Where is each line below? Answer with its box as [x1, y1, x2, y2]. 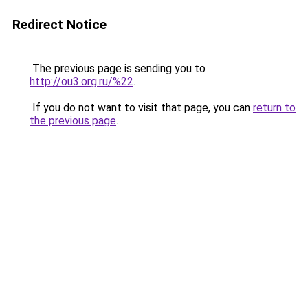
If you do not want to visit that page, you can [30, 101, 253, 114]
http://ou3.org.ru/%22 [30, 75, 133, 88]
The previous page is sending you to [30, 62, 206, 75]
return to [253, 101, 296, 114]
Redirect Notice [12, 16, 107, 32]
